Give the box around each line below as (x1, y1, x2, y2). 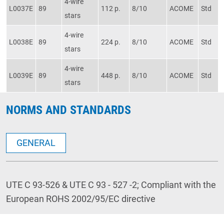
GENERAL (16, 137, 55, 148)
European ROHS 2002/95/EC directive (6, 193, 155, 204)
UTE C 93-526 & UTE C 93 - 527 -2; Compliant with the (6, 179, 216, 190)
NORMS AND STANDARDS (6, 103, 131, 117)
